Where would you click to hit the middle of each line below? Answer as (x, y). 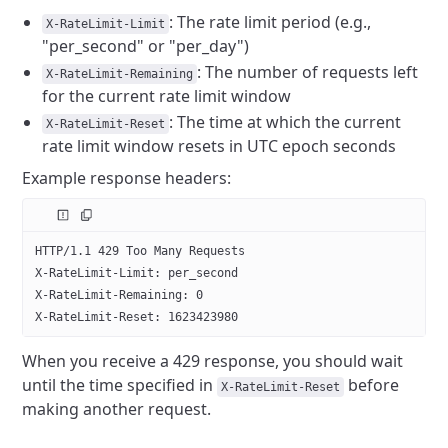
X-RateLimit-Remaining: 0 (119, 295)
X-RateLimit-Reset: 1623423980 (137, 317)
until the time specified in (120, 385)
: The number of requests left (308, 72)
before (372, 385)
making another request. (117, 409)
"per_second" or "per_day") (146, 46)
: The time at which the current (285, 122)
